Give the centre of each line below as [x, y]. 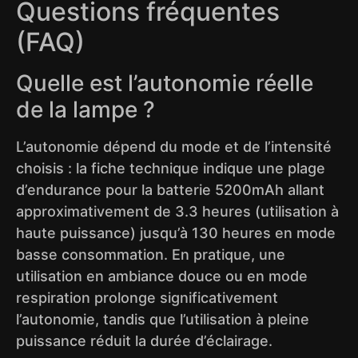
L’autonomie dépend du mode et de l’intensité [174, 147]
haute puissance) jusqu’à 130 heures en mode [176, 233]
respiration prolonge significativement [147, 298]
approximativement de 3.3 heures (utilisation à [177, 212]
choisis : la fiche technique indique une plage [171, 169]
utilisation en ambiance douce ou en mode [162, 276]
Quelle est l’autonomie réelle [165, 84]
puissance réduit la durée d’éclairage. [144, 341]
